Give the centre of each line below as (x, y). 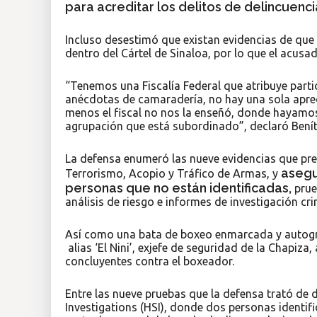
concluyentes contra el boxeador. (150, 261)
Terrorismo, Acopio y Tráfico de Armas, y (172, 174)
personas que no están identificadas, (180, 188)
